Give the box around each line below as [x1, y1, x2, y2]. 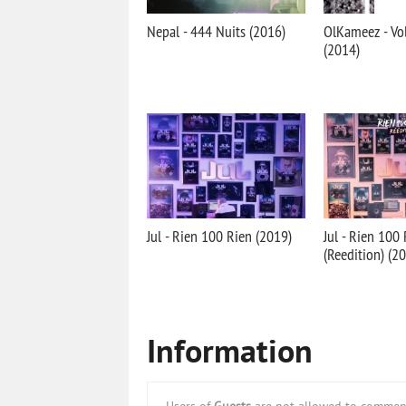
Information [147, 333, 313, 375]
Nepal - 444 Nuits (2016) [147, 21, 285, 42]
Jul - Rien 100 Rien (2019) [147, 226, 292, 246]
